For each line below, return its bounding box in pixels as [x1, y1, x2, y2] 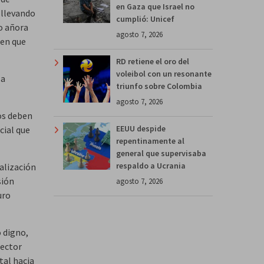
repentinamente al [116, 135, 184, 146]
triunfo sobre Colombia [116, 80, 202, 91]
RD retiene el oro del [116, 55, 189, 67]
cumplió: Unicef [116, 13, 174, 24]
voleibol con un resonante [116, 68, 212, 79]
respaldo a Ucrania [116, 160, 186, 171]
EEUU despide [116, 123, 166, 134]
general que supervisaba [116, 147, 206, 159]
